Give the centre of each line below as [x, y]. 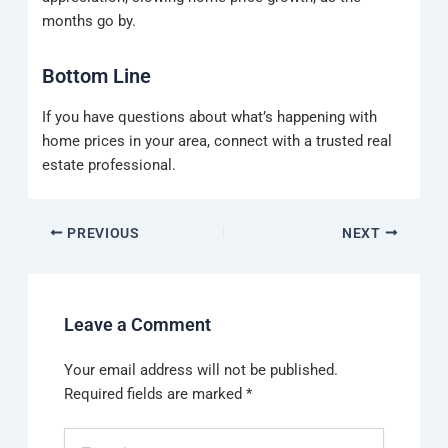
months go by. [89, 20]
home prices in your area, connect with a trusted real [217, 140]
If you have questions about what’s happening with [210, 116]
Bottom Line [97, 75]
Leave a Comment [138, 325]
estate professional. [109, 164]
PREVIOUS [101, 232]
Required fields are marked [155, 394]
